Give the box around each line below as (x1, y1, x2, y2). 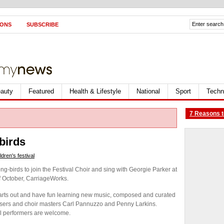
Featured (28, 87, 54, 95)
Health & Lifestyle (69, 87, 121, 95)
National (136, 87, 160, 95)
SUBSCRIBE (26, 21, 58, 27)
